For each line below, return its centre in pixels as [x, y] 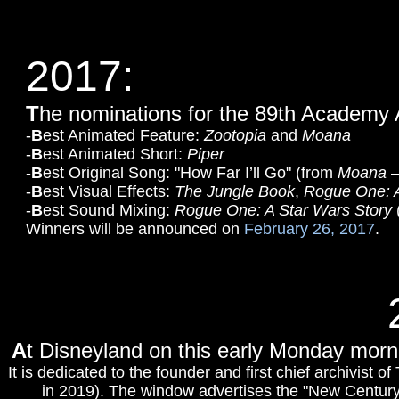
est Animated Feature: [123, 135]
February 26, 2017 [309, 229]
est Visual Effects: [109, 191]
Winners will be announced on [135, 229]
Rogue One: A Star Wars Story [283, 210]
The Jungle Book [235, 191]
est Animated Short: [115, 154]
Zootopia [235, 135]
